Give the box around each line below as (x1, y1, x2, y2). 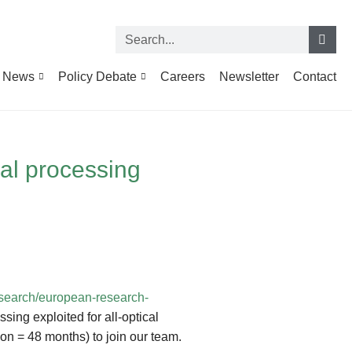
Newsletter (218, 69, 279, 83)
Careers (159, 69, 205, 83)
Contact (292, 69, 336, 83)
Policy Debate (57, 69, 137, 83)
